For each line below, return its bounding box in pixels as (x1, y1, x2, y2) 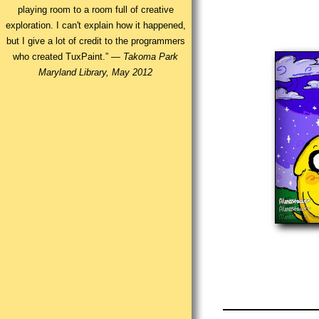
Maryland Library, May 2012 (38, 67, 153, 78)
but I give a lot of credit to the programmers (6, 36, 185, 47)
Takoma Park (123, 51, 179, 63)
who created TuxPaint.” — (13, 51, 124, 63)
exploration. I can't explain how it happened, (5, 20, 186, 31)
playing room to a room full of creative (17, 4, 174, 16)
